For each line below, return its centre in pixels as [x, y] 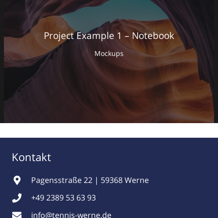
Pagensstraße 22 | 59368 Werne [90, 180]
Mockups [109, 53]
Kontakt [33, 157]
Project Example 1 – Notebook [109, 35]
